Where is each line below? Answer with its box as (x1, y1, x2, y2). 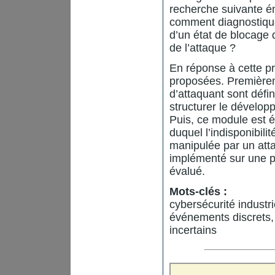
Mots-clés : (169, 185, 227, 198)
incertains (169, 224, 217, 236)
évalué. (169, 165, 205, 177)
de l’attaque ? (169, 42, 236, 54)
